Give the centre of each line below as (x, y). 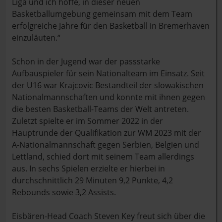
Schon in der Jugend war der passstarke (86, 61)
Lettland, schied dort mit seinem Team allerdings (103, 157)
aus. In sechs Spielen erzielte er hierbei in (88, 168)
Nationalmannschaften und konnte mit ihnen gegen (109, 97)
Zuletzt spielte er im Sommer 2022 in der (87, 121)
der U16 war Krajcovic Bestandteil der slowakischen (108, 85)
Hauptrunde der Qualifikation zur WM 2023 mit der (107, 133)
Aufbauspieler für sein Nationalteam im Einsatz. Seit (108, 73)
